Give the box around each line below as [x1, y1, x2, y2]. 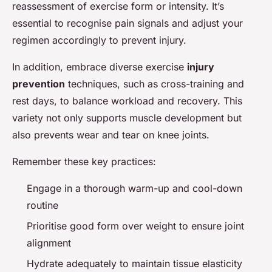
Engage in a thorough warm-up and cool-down [27, 182, 242, 194]
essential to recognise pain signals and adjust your [12, 16, 243, 29]
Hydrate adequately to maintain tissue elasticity [27, 257, 242, 270]
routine [27, 199, 58, 211]
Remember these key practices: [12, 155, 156, 168]
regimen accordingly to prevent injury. [12, 33, 186, 46]
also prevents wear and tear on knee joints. [12, 128, 209, 141]
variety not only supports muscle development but [12, 111, 242, 124]
